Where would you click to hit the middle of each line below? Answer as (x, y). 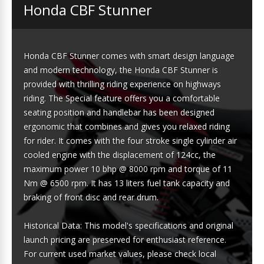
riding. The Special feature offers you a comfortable (122, 98)
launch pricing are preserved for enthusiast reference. (125, 240)
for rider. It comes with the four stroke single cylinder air (130, 141)
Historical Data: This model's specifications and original (128, 225)
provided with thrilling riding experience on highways (122, 84)
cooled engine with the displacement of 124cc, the (120, 155)
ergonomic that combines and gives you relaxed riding (127, 126)
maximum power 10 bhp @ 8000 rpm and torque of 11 (128, 169)
